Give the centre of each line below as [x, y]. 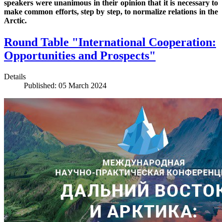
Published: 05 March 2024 [65, 86]
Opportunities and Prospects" [80, 56]
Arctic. [15, 20]
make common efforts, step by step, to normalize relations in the [111, 11]
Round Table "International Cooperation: [110, 42]
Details [15, 77]
